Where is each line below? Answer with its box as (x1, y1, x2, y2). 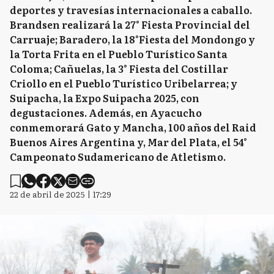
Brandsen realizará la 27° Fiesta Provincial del (10, 17, 250, 32)
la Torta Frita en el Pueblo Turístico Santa (10, 46, 228, 61)
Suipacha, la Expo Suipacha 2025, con (10, 91, 199, 105)
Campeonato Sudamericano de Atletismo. (10, 149, 226, 164)
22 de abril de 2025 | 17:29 (10, 188, 111, 200)
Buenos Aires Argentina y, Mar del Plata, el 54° (10, 135, 247, 149)
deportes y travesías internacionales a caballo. (10, 2, 252, 17)
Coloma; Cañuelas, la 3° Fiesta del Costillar (10, 61, 228, 76)
